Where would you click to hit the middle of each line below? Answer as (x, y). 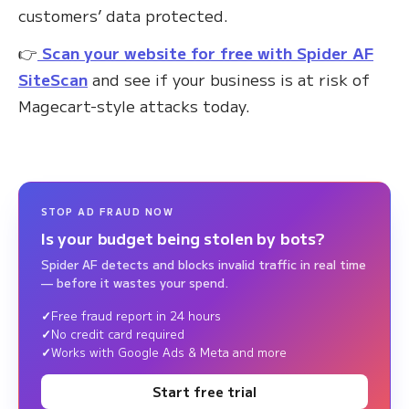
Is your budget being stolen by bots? (183, 238)
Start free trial (204, 392)
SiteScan (53, 79)
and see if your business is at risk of (229, 79)
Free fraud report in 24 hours (136, 316)
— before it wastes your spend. (135, 283)
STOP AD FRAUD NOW (107, 212)
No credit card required (118, 334)
